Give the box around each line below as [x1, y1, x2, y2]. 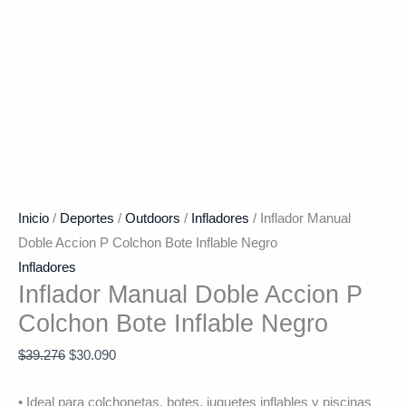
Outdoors [125, 211, 180, 227]
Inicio [18, 211, 49, 227]
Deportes [60, 211, 114, 227]
